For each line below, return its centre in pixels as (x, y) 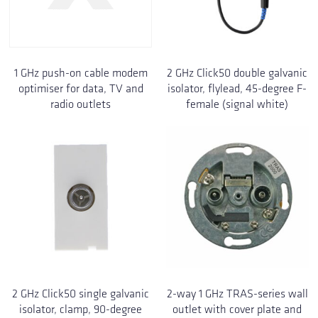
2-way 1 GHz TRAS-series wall (237, 294)
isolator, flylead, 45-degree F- (237, 88)
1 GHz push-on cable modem (81, 72)
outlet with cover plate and (237, 309)
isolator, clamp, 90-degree (81, 309)
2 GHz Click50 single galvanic (81, 294)
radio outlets (81, 104)
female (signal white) (237, 104)
